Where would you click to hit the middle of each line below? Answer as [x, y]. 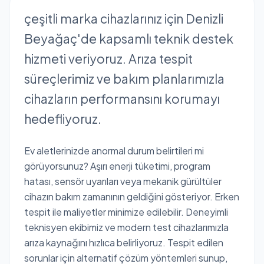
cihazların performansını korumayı [122, 98]
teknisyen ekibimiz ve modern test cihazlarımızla [126, 227]
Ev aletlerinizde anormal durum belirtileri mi [114, 150]
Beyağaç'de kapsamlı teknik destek [129, 38]
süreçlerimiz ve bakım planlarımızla [124, 78]
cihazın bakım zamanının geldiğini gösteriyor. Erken [132, 196]
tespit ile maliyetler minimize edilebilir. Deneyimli [126, 212]
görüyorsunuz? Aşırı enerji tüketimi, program [117, 166]
